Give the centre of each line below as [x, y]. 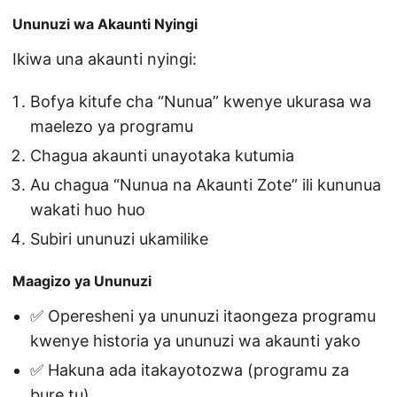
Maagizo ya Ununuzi [82, 281]
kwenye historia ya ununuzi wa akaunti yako [195, 341]
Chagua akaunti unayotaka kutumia [162, 156]
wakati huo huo [88, 210]
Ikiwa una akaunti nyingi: [105, 59]
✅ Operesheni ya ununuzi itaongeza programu [203, 316]
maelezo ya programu [112, 127]
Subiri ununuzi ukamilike [119, 239]
